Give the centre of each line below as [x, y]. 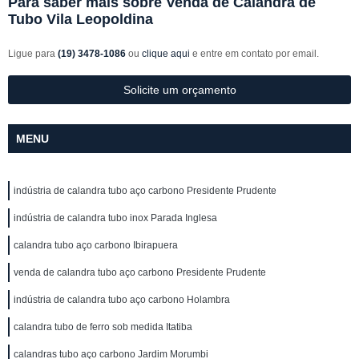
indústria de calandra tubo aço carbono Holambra [122, 300]
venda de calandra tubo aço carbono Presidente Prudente [140, 272]
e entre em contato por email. [254, 54]
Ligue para [33, 54]
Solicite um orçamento [179, 90]
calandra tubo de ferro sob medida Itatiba [103, 327]
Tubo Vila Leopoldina [81, 19]
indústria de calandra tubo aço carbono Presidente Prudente [145, 191]
